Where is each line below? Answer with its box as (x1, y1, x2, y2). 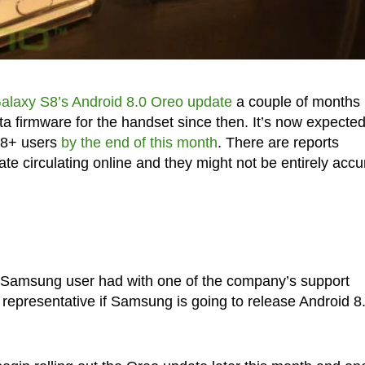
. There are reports (217, 134, 339, 151)
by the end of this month (60, 134, 218, 151)
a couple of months (231, 93, 360, 110)
